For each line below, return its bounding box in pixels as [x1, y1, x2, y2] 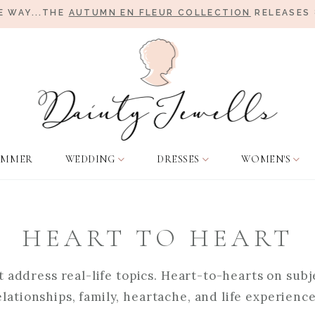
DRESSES [156, 153, 200, 165]
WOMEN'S [241, 153, 291, 165]
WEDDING [65, 153, 115, 165]
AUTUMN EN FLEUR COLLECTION [68, 8, 251, 18]
